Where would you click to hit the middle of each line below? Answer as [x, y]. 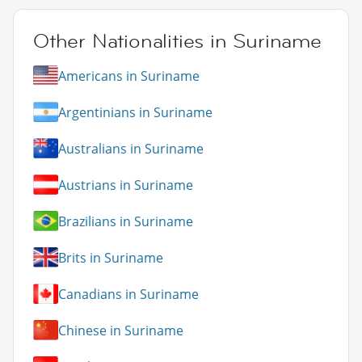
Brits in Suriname [111, 257]
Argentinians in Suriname [135, 112]
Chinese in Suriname [121, 330]
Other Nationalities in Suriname [177, 41]
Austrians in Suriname [126, 185]
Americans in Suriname [129, 76]
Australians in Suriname [131, 148]
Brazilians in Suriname [126, 221]
